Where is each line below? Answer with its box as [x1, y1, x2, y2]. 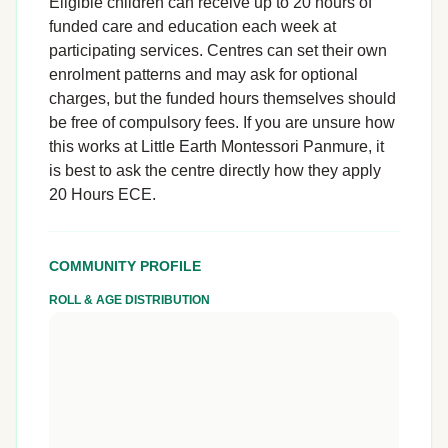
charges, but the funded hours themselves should [49, 90, 396, 107]
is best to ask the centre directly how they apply [49, 162, 381, 179]
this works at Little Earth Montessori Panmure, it [49, 138, 384, 155]
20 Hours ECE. [49, 186, 156, 203]
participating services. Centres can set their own [49, 42, 387, 59]
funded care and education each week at [49, 18, 336, 35]
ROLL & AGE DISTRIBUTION [49, 293, 210, 307]
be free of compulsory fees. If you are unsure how [49, 114, 395, 131]
